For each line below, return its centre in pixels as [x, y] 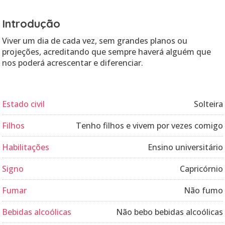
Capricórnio [201, 169]
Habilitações [26, 147]
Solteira [208, 104]
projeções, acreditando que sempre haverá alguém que [106, 52]
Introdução [31, 24]
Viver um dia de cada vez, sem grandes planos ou [95, 41]
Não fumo [203, 190]
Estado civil [23, 104]
